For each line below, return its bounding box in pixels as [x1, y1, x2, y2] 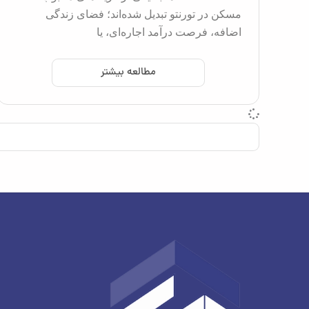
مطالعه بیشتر [101, 65, 156, 81]
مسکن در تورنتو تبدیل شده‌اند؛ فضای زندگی [46, 8, 241, 20]
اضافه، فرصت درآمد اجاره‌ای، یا [97, 26, 241, 38]
